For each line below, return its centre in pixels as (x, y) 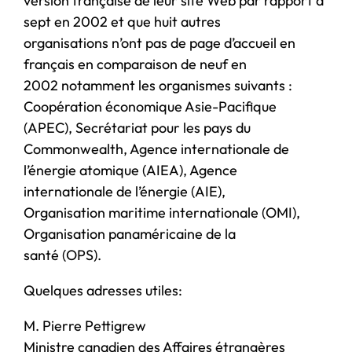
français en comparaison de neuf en (135, 64)
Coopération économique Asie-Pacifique (150, 106)
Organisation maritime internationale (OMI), (162, 212)
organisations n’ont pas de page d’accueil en (159, 42)
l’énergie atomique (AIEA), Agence (130, 170)
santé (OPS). (62, 255)
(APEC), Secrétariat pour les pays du (137, 127)
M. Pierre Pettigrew (85, 325)
